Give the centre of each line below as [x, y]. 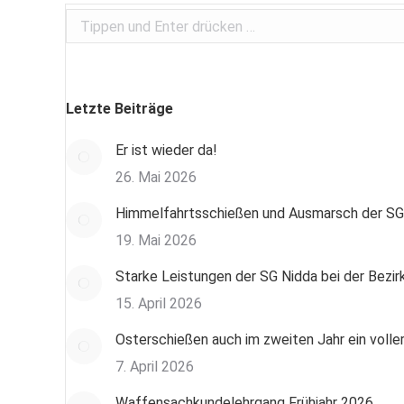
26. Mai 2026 [156, 177]
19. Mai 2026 [156, 240]
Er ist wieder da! [166, 150]
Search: [89, 20]
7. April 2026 [155, 367]
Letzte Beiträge [119, 109]
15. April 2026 [159, 303]
